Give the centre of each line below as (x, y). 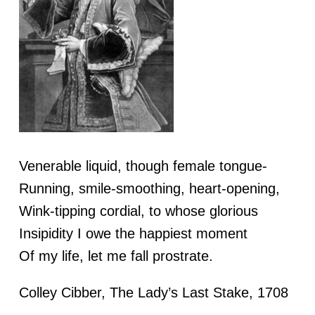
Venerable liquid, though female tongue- (143, 166)
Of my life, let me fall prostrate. (116, 256)
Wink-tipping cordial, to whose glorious (138, 211)
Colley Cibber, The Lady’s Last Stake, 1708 (153, 292)
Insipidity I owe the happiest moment (133, 233)
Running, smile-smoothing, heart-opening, (149, 188)
